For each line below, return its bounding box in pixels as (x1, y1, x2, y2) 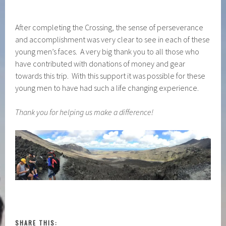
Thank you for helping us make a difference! (15, 107, 154, 117)
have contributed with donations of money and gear (15, 59, 186, 69)
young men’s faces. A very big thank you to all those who (15, 46, 200, 56)
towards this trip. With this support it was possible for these (15, 71, 206, 81)
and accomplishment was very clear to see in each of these (15, 34, 210, 44)
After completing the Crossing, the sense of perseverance (15, 22, 204, 32)
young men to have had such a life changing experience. (15, 83, 199, 93)
